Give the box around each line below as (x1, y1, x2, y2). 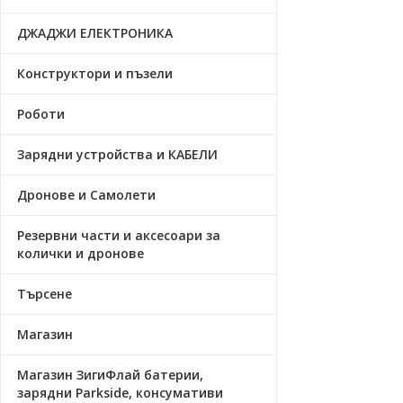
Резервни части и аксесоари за (17, 227, 220, 244)
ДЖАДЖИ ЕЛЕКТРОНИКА (17, 24, 173, 41)
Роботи (17, 105, 65, 122)
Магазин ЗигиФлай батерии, (17, 366, 203, 383)
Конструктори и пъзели (17, 65, 173, 82)
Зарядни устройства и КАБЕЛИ (17, 146, 218, 163)
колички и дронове (17, 245, 144, 262)
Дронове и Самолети (17, 186, 156, 203)
